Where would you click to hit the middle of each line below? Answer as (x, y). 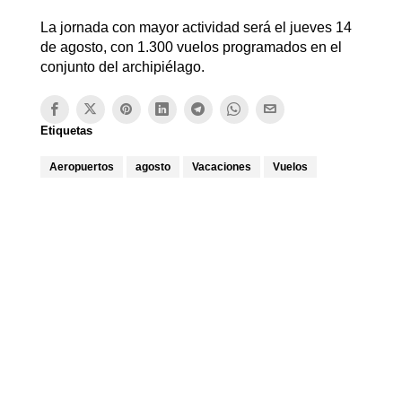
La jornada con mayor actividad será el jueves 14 (196, 27)
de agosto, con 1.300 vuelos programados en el (191, 47)
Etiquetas (66, 130)
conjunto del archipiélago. (122, 66)
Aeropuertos (81, 166)
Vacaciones (221, 166)
